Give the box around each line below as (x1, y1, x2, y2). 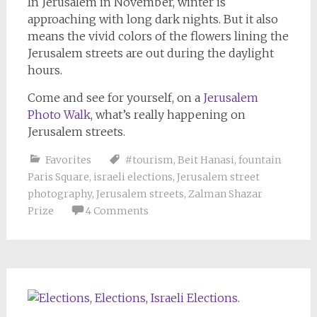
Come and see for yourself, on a (27, 90, 200, 105)
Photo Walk (27, 107, 91, 122)
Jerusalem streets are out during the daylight (27, 45, 274, 60)
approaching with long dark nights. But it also (27, 11, 278, 26)
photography (27, 187, 92, 200)
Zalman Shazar (188, 187, 263, 200)
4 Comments (85, 204, 149, 217)
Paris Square (27, 170, 89, 183)
